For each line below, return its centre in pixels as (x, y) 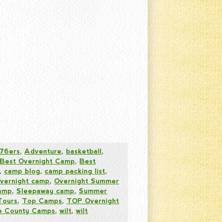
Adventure (43, 151)
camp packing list (75, 171)
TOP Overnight (93, 200)
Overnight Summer (87, 181)
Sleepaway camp (46, 191)
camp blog (22, 171)
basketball (84, 151)
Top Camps (42, 200)
